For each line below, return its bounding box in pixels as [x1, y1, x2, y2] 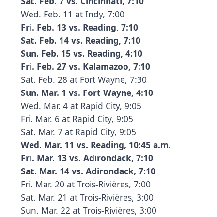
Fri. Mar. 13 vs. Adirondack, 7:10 [21, 152, 153, 164]
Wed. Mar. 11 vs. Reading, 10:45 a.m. [21, 139, 171, 151]
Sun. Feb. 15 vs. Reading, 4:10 [21, 47, 142, 60]
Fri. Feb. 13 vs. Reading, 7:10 [21, 21, 138, 33]
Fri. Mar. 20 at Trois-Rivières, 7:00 [21, 178, 151, 190]
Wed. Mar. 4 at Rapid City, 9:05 [21, 100, 141, 112]
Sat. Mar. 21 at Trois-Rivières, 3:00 [21, 191, 154, 203]
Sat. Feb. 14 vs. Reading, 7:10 [21, 34, 140, 46]
